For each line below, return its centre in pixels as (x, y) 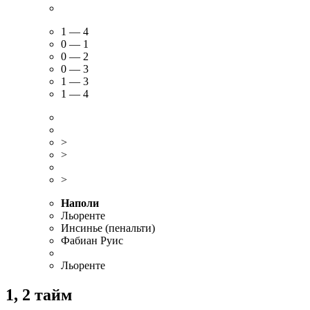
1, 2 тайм (39, 294)
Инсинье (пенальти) (108, 228)
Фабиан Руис (92, 240)
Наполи (80, 203)
